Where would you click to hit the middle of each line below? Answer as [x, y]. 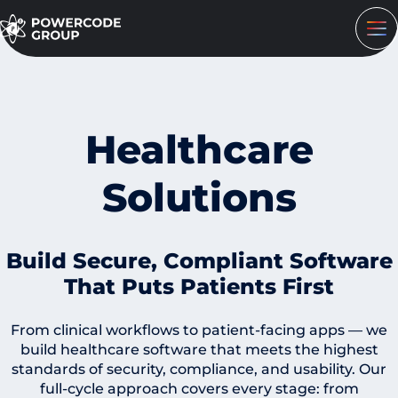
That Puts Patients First [199, 286]
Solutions [199, 198]
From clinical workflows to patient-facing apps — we [199, 330]
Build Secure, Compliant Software [199, 260]
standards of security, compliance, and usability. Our [199, 369]
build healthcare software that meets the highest [199, 349]
